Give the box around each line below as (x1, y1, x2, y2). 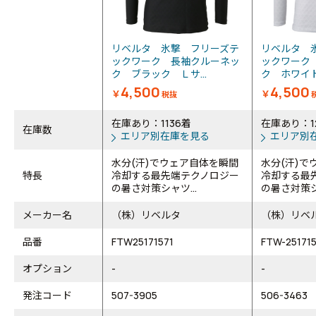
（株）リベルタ (111, 208, 181, 222)
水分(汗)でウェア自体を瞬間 (111, 156, 238, 170)
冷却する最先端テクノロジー (111, 169, 239, 183)
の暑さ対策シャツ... (111, 181, 197, 195)
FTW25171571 (111, 235, 174, 249)
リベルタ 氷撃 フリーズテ (111, 42, 239, 56)
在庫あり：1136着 (111, 116, 191, 130)
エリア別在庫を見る (120, 129, 209, 143)
